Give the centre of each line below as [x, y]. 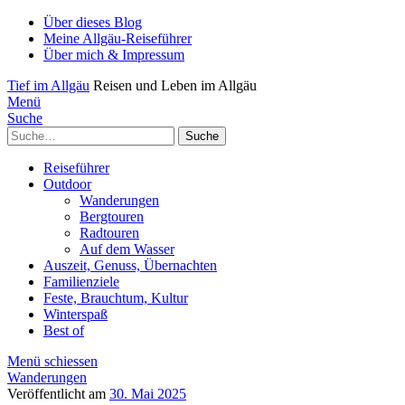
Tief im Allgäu [48, 85]
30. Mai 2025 [148, 394]
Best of [64, 330]
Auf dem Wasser [127, 249]
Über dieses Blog [93, 22]
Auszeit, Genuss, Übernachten [130, 265]
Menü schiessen [52, 361]
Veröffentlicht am [58, 394]
